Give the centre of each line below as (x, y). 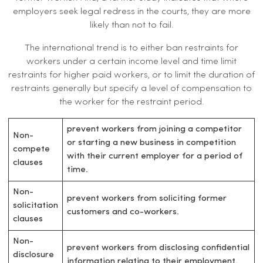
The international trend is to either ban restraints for (131, 48)
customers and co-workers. (123, 212)
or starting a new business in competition (151, 143)
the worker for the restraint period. (131, 102)
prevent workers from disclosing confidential (158, 248)
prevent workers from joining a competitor (154, 129)
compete (31, 149)
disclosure (33, 255)
